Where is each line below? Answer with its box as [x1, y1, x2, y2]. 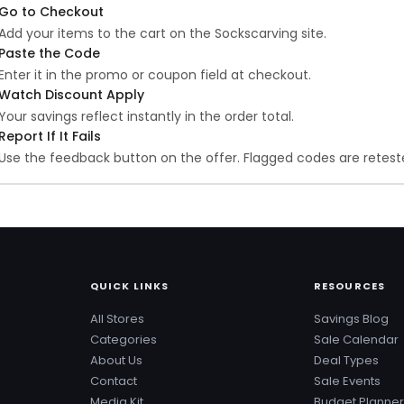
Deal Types [314, 352, 379, 369]
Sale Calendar [314, 331, 399, 348]
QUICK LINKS [90, 279, 170, 293]
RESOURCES [314, 279, 385, 293]
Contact [90, 372, 137, 390]
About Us [90, 352, 142, 369]
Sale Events [314, 372, 381, 390]
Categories [90, 331, 157, 348]
